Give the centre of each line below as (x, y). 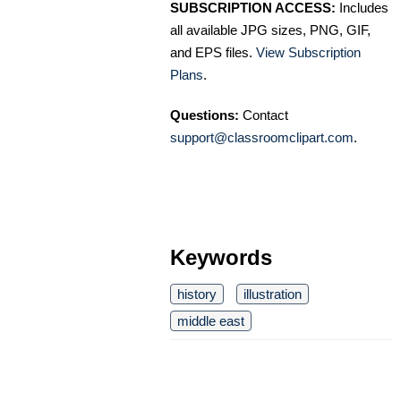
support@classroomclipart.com (262, 138)
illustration (273, 294)
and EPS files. (213, 53)
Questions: (205, 115)
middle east (211, 321)
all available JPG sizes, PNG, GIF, (270, 30)
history (197, 294)
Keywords (221, 258)
